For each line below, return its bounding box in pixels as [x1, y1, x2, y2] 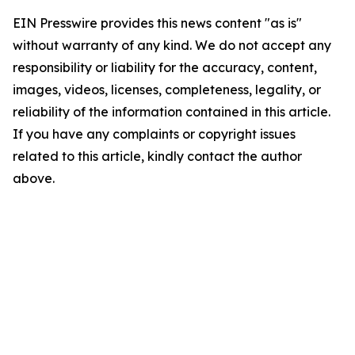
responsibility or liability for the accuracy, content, [13, 59, 317, 75]
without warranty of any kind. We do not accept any [13, 37, 331, 53]
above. [13, 170, 55, 186]
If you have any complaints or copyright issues [13, 126, 296, 142]
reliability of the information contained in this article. [13, 104, 330, 120]
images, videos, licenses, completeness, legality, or [13, 82, 321, 97]
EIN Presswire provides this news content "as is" [13, 15, 302, 31]
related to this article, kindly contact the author [13, 148, 302, 164]
